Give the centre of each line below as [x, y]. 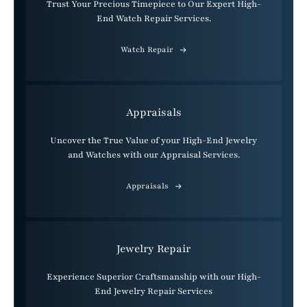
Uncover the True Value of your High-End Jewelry [153, 140]
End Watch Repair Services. [153, 18]
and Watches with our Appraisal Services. [153, 155]
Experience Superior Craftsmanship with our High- [153, 277]
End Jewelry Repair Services [153, 291]
